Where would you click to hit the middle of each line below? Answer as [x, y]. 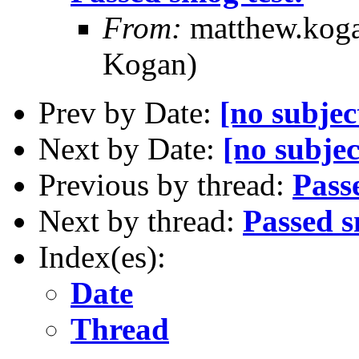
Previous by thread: [165, 184]
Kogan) [150, 63]
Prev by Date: [129, 112]
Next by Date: [131, 148]
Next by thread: [141, 220]
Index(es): [102, 256]
